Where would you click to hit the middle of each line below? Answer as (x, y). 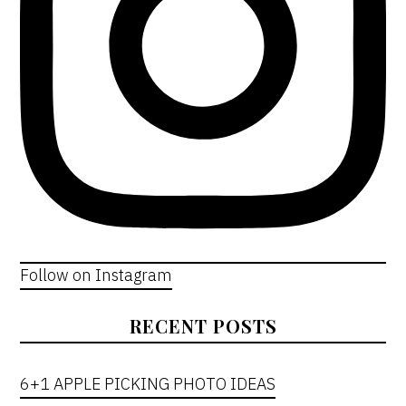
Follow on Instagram (97, 275)
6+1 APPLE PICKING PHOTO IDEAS (148, 383)
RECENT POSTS (203, 325)
